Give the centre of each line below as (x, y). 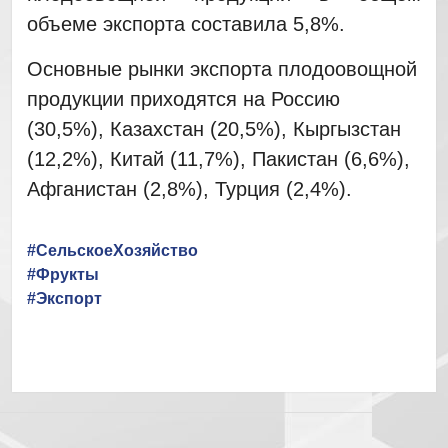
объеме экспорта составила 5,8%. (185, 23)
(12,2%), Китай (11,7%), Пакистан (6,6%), (218, 158)
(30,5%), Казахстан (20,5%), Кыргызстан (213, 128)
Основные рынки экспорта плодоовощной (221, 68)
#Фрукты (62, 274)
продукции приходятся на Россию (183, 98)
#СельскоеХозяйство (112, 250)
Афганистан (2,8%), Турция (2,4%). (189, 188)
